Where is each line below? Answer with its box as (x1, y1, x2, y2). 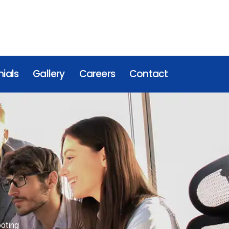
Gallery (33, 67, 65, 81)
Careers (79, 67, 115, 81)
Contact (129, 67, 168, 81)
